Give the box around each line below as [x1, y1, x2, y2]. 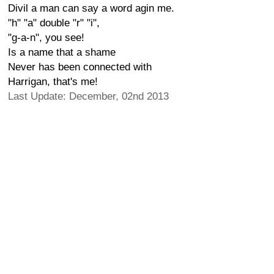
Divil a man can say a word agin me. [8, 2, 174, 14]
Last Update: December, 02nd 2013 [8, 91, 169, 102]
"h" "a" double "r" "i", [8, 17, 100, 29]
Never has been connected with [8, 61, 152, 73]
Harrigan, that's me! [8, 76, 98, 87]
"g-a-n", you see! [8, 32, 84, 43]
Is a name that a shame [8, 46, 116, 58]
